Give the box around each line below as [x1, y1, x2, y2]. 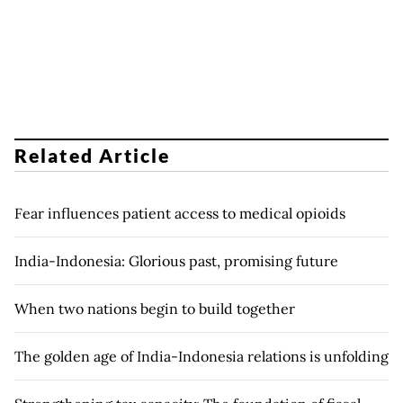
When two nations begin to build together [14, 300, 295, 318]
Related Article [14, 144, 171, 167]
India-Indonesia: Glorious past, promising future [14, 252, 342, 271]
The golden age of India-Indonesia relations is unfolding [14, 347, 389, 366]
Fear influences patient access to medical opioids [14, 204, 345, 223]
